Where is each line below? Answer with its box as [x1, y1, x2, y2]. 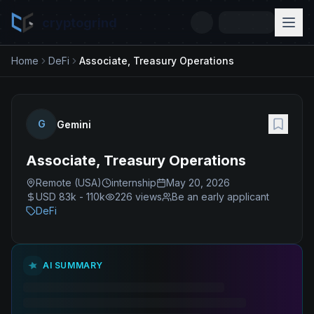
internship [111, 177, 156, 189]
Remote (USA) [36, 177, 102, 189]
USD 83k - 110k [36, 191, 105, 203]
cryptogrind [42, 15, 117, 30]
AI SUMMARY [43, 260, 103, 271]
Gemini [57, 118, 91, 130]
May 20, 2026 [166, 177, 230, 189]
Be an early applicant [172, 191, 269, 203]
